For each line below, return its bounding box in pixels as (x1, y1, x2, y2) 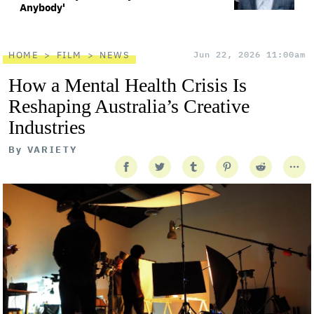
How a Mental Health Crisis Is (8, 74, 247, 96)
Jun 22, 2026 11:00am (193, 49, 306, 60)
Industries (8, 116, 86, 138)
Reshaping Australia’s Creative (8, 95, 250, 117)
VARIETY (27, 144, 78, 156)
